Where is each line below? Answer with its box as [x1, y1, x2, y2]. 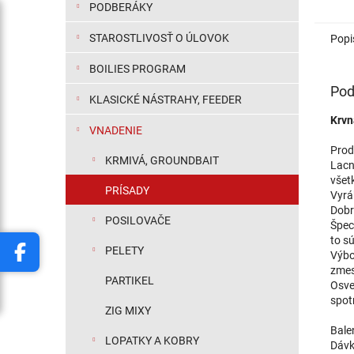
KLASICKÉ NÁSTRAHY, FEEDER [89, 93, 242, 106]
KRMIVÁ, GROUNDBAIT [105, 154, 219, 167]
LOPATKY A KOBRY [105, 334, 199, 347]
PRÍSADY [105, 184, 149, 197]
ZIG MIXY [105, 304, 151, 317]
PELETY [105, 244, 144, 257]
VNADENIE [89, 124, 142, 137]
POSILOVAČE [105, 214, 171, 227]
